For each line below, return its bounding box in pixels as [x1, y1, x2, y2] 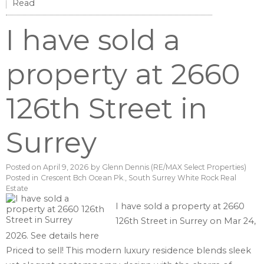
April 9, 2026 [43, 163, 88, 172]
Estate [6, 184, 28, 193]
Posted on [6, 163, 43, 172]
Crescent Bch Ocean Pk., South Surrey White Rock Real [41, 173, 236, 183]
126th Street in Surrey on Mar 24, [115, 216, 256, 227]
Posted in [6, 173, 38, 183]
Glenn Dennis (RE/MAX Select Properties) [102, 163, 246, 172]
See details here [31, 230, 99, 242]
